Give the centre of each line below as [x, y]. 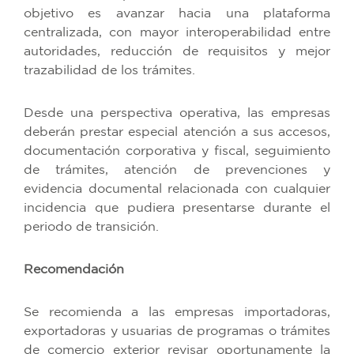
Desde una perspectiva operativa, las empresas [177, 113]
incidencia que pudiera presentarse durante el [177, 208]
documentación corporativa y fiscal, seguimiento [177, 151]
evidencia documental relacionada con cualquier [177, 189]
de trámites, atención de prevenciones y [177, 170]
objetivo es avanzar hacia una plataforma [177, 13]
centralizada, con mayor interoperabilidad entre [177, 32]
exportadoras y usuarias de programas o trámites [177, 331]
